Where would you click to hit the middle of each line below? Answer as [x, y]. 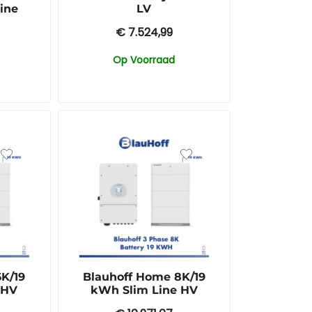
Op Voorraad [144, 60]
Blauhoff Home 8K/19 [144, 276]
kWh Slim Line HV [144, 290]
